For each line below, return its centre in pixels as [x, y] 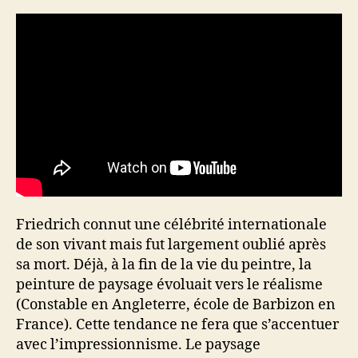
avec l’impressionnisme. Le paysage [138, 345]
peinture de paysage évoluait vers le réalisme [169, 285]
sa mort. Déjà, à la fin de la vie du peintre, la [164, 265]
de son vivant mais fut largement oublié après [171, 245]
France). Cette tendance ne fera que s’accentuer [177, 325]
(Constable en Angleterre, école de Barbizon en [176, 305]
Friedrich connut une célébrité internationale [171, 225]
